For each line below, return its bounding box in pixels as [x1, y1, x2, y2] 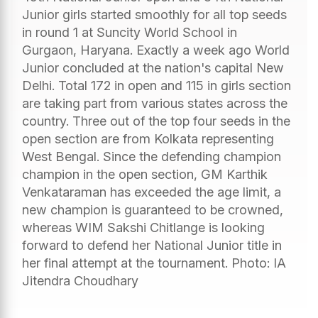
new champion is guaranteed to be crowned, [22, 202, 283, 217]
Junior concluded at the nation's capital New [22, 60, 284, 75]
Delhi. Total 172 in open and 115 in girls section [22, 77, 291, 93]
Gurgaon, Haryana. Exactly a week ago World [22, 42, 290, 57]
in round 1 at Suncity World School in [22, 24, 237, 40]
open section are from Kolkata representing [22, 131, 274, 146]
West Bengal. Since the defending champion [22, 148, 281, 164]
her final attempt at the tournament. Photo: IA [22, 255, 286, 270]
